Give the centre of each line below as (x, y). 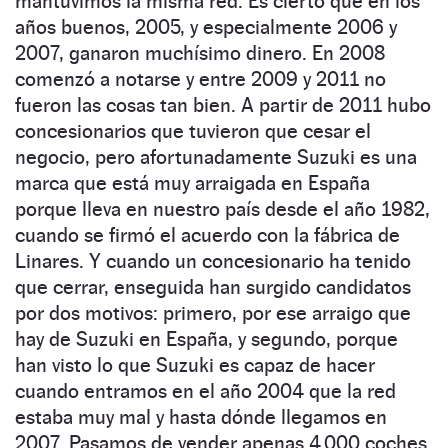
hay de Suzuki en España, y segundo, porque (206, 338)
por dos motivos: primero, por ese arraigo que (213, 312)
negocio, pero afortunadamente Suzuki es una (216, 156)
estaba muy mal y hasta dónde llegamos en (201, 416)
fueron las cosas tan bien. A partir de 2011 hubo (223, 104)
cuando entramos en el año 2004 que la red (205, 390)
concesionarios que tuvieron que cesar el (193, 130)
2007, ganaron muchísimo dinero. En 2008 (200, 52)
